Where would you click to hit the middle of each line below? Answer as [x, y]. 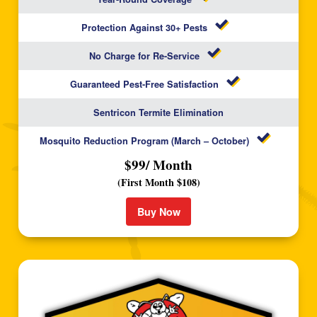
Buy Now [158, 212]
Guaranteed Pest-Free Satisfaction [144, 84]
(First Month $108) [158, 182]
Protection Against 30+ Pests [144, 27]
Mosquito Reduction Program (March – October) [144, 140]
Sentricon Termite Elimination [158, 112]
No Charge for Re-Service [144, 56]
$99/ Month [158, 165]
